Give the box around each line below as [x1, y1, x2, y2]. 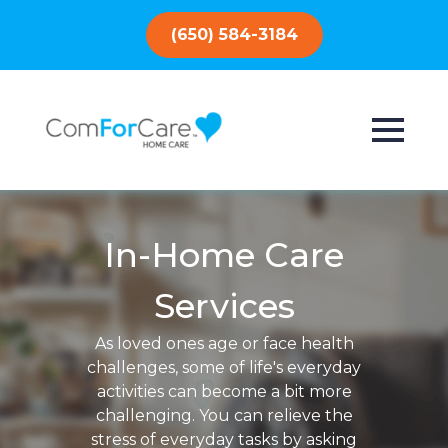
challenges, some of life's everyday [87, 358, 361, 377]
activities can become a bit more [96, 382, 352, 401]
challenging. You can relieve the [95, 406, 353, 425]
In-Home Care [104, 234, 344, 276]
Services [153, 285, 295, 327]
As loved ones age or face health [94, 334, 354, 353]
